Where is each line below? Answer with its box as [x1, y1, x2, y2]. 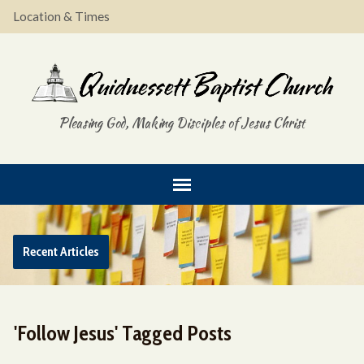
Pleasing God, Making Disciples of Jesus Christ [58, 114, 305, 133]
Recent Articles [22, 244, 99, 259]
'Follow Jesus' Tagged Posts [13, 320, 232, 345]
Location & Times [12, 9, 110, 24]
